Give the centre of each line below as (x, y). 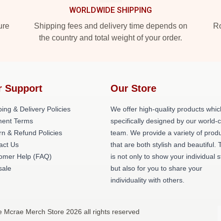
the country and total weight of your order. (110, 38)
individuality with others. (147, 180)
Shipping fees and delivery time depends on (110, 26)
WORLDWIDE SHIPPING (110, 10)
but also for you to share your (156, 168)
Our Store (133, 88)
